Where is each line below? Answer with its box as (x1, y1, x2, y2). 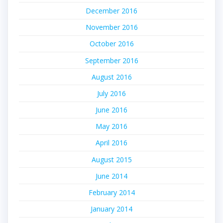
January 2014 (91, 204, 132, 214)
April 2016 (96, 138, 127, 148)
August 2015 (91, 154, 132, 164)
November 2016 (85, 22, 138, 32)
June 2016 (96, 105, 127, 115)
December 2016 (86, 5, 137, 15)
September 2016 (85, 55, 138, 65)
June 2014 (96, 171, 127, 181)
